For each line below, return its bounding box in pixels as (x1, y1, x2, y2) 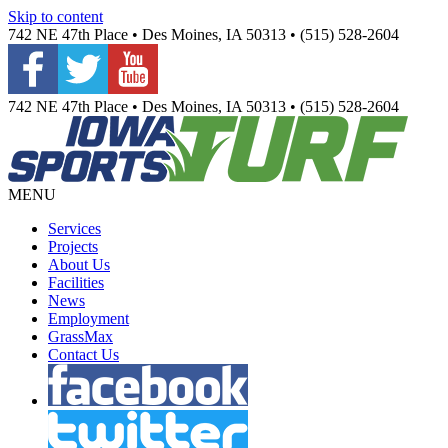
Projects (48, 238, 98, 255)
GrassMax (48, 328, 113, 345)
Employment (48, 310, 129, 327)
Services (48, 220, 101, 237)
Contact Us (48, 346, 119, 363)
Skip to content (8, 8, 103, 25)
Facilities (48, 274, 104, 291)
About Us (48, 256, 110, 273)
